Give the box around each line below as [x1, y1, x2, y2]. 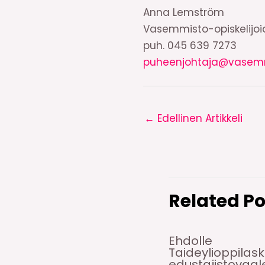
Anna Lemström [143, 5, 224, 20]
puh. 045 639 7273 [143, 38, 237, 53]
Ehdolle [168, 232, 212, 249]
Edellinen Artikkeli [154, 111, 243, 125]
